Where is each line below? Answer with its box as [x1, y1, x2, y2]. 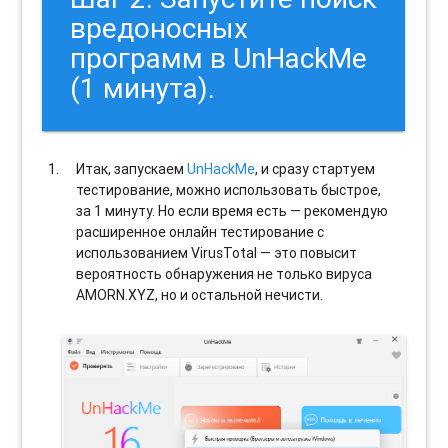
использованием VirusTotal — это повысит [76, 244, 358, 263]
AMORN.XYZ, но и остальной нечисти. [76, 286, 324, 305]
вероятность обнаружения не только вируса [76, 265, 373, 284]
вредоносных [70, 11, 249, 46]
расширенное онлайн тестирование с [76, 223, 325, 242]
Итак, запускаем [76, 160, 188, 179]
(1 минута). [70, 71, 216, 106]
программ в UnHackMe [70, 41, 368, 76]
